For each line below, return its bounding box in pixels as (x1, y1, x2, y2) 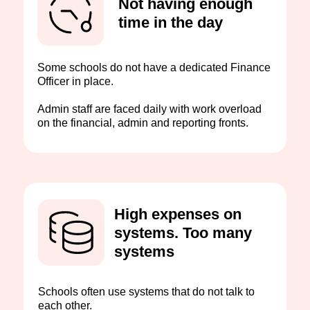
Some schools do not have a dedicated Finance (37, 62, 271, 73)
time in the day (118, 14, 223, 31)
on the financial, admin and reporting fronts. (37, 117, 248, 129)
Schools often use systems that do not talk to (38, 286, 255, 298)
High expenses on (114, 206, 241, 223)
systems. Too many (114, 224, 252, 241)
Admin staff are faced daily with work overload (37, 103, 262, 115)
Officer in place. (37, 75, 113, 87)
